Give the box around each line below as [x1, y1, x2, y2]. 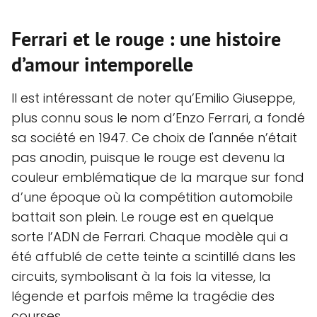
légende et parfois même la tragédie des [11, 287, 275, 306]
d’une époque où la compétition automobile [11, 188, 293, 207]
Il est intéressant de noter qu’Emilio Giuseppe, [11, 89, 295, 108]
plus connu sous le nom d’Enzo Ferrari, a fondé [11, 109, 305, 127]
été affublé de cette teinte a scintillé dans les [11, 248, 296, 266]
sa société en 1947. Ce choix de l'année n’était [11, 129, 297, 147]
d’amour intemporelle [11, 51, 193, 78]
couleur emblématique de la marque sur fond [11, 168, 304, 187]
